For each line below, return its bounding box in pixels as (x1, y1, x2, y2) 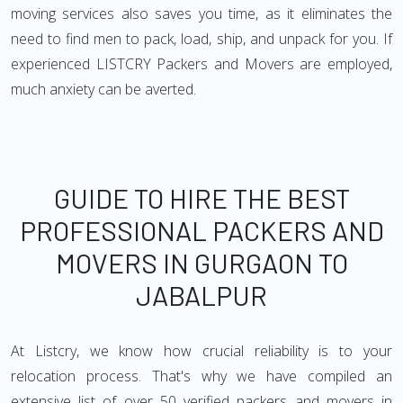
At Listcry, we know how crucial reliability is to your (11, 341, 392, 361)
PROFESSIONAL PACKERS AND (19, 214, 384, 246)
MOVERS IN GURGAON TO (55, 246, 348, 279)
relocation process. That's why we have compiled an (11, 366, 392, 386)
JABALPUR (136, 279, 267, 311)
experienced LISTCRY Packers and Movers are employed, (11, 54, 392, 74)
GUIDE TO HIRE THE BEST (53, 182, 350, 214)
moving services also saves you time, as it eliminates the (11, 4, 392, 23)
